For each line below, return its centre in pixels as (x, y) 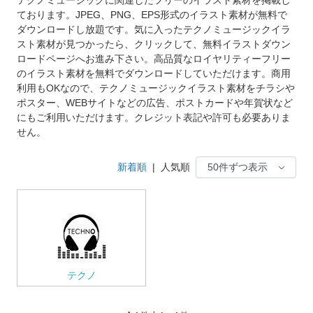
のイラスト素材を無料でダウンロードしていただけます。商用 (154, 73)
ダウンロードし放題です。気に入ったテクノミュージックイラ (154, 29)
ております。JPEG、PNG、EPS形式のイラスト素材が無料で (152, 14)
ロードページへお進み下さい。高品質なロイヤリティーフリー (154, 58)
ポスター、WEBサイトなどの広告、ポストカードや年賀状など (155, 102)
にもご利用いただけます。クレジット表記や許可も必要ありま (154, 117)
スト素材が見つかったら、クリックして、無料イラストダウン (154, 44)
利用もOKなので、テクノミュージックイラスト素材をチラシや (156, 88)
